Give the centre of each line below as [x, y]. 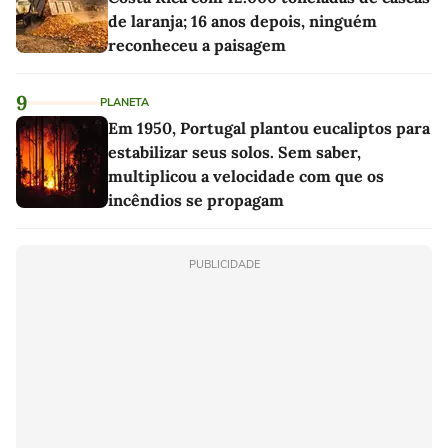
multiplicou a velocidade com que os [246, 176]
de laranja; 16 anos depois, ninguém [242, 21]
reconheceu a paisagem [197, 45]
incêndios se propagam [196, 200]
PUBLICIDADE [224, 264]
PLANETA [124, 102]
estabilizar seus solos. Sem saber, [234, 152]
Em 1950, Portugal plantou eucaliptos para [269, 128]
